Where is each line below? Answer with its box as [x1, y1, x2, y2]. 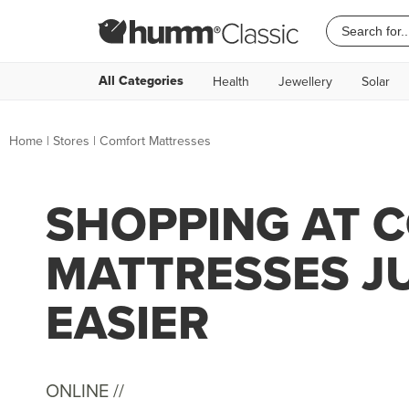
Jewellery [278, 72, 332, 90]
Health [213, 72, 249, 90]
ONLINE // [46, 377, 124, 404]
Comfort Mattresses [100, 131, 211, 150]
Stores [53, 131, 89, 150]
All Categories [99, 71, 184, 90]
